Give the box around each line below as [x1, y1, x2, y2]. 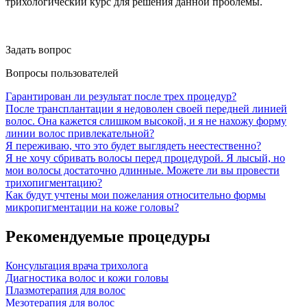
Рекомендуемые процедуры [5, 227, 210, 245]
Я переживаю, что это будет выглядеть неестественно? [5, 139, 261, 151]
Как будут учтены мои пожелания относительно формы [5, 188, 266, 201]
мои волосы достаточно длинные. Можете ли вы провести [5, 164, 280, 176]
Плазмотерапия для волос [5, 284, 125, 296]
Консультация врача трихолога [5, 259, 148, 271]
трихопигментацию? [5, 176, 102, 188]
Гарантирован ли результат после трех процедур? [5, 90, 236, 102]
